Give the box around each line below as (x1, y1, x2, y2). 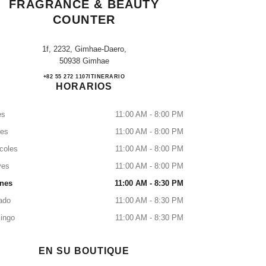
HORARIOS (56, 81, 112, 91)
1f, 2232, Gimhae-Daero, (42, 45, 126, 53)
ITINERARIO (88, 74, 125, 80)
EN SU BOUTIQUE (39, 246, 129, 256)
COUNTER (52, 13, 116, 26)
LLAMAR (65, 74, 92, 80)
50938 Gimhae (59, 56, 109, 65)
